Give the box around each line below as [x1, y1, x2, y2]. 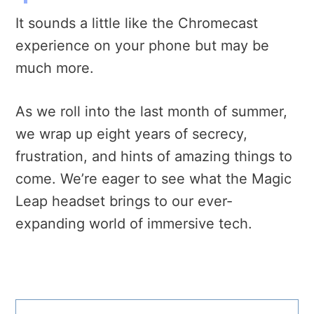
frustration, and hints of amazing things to [15, 147, 292, 165]
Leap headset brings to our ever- [15, 192, 233, 210]
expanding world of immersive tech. [15, 214, 252, 232]
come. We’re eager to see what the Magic [15, 170, 292, 187]
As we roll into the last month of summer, [15, 102, 287, 120]
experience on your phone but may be [15, 36, 269, 54]
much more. [15, 59, 94, 76]
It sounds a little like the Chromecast [15, 14, 258, 32]
